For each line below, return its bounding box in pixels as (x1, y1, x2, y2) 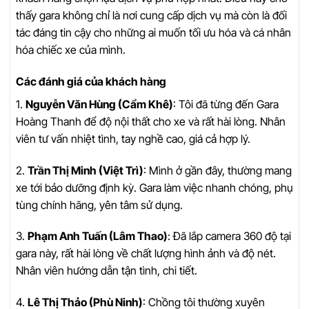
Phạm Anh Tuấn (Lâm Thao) (28, 229, 168, 243)
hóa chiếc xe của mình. (16, 43, 126, 57)
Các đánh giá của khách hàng (16, 74, 166, 88)
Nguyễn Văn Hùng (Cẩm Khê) (26, 97, 173, 111)
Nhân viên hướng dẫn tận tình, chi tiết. (16, 263, 197, 278)
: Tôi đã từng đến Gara (173, 97, 279, 111)
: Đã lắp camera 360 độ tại (168, 229, 291, 243)
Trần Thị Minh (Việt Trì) (28, 163, 143, 177)
